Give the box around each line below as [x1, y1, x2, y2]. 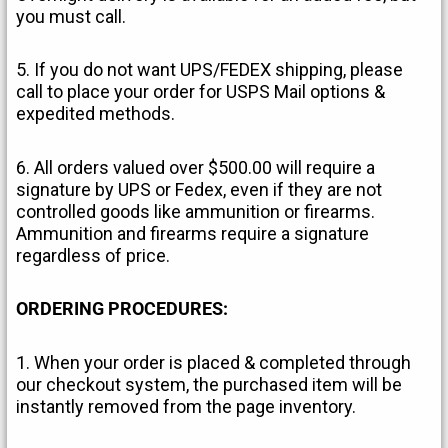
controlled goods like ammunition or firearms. [16, 200, 376, 222]
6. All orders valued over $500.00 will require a [16, 156, 376, 178]
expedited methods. [16, 103, 176, 125]
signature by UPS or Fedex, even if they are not [16, 178, 383, 200]
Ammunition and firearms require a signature [16, 222, 370, 244]
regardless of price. [16, 244, 171, 266]
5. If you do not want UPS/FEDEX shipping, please [16, 59, 404, 81]
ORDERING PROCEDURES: [16, 298, 229, 320]
